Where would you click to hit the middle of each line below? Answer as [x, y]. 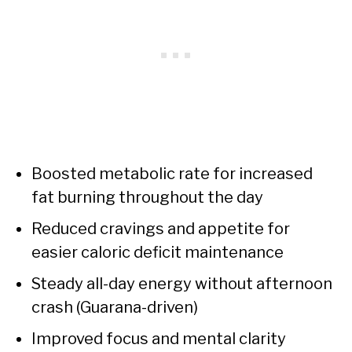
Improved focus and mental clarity [159, 339]
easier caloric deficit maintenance [158, 253]
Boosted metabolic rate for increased [172, 174]
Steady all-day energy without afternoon [182, 284]
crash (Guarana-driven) [115, 308]
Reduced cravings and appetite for [161, 229]
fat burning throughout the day [147, 198]
